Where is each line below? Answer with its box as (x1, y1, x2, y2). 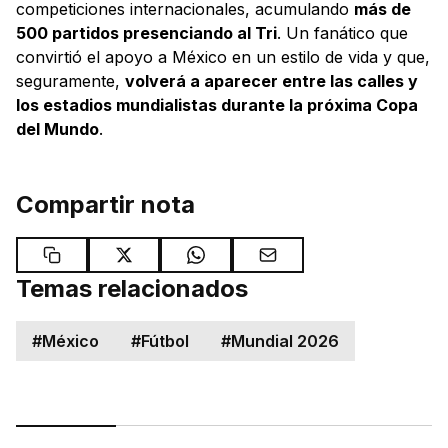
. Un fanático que (277, 22, 408, 43)
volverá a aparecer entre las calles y (125, 70, 418, 91)
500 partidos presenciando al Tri (16, 22, 277, 43)
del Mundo (16, 118, 99, 139)
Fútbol (141, 330, 189, 351)
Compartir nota (16, 189, 195, 219)
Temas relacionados (16, 273, 248, 303)
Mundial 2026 (231, 330, 339, 351)
